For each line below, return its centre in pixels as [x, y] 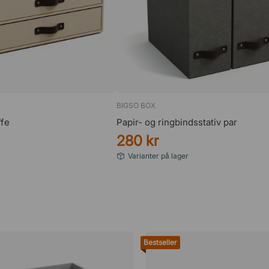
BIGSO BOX [136, 105]
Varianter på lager [158, 156]
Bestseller [160, 242]
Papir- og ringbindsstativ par [177, 122]
